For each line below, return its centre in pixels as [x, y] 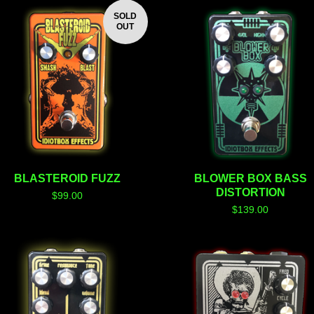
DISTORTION [250, 192]
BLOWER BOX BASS [250, 178]
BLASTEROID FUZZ [67, 178]
